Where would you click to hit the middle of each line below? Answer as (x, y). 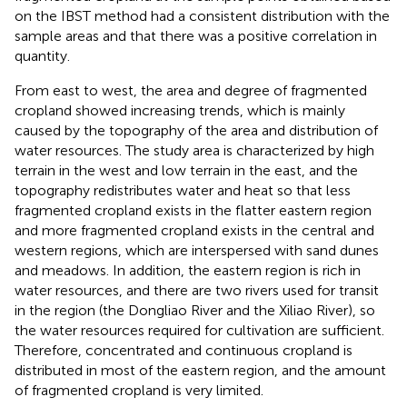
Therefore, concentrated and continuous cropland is (184, 350)
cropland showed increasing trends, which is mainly (180, 110)
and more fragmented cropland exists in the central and (194, 230)
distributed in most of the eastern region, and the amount (200, 370)
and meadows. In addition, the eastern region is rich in (188, 270)
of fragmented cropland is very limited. (139, 390)
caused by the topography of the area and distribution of (196, 130)
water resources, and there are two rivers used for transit (197, 290)
